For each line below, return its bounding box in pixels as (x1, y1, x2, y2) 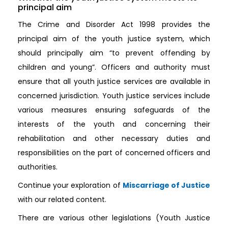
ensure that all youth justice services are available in (18, 76, 210, 87)
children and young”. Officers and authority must (18, 62, 210, 72)
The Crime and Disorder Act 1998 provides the (18, 19, 210, 30)
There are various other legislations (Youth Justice (18, 213, 210, 223)
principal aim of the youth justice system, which (18, 34, 210, 44)
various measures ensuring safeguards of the (18, 105, 210, 115)
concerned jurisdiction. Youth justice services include (18, 91, 210, 101)
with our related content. (18, 194, 106, 205)
